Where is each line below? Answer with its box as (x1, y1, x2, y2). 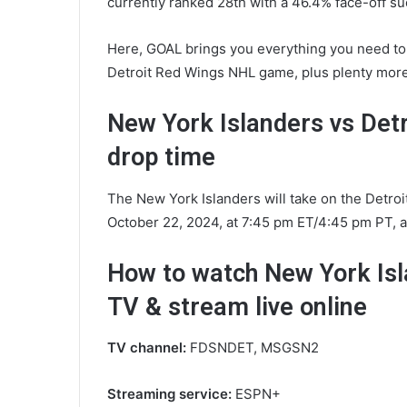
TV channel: (107, 339, 190, 357)
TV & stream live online (107, 292, 367, 322)
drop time (107, 143, 215, 173)
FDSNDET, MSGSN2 (190, 339, 319, 357)
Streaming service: (107, 385, 235, 403)
